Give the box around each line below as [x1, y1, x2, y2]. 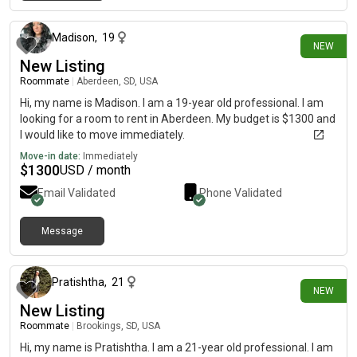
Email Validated [37, 186, 116, 199]
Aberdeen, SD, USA [76, 76, 158, 87]
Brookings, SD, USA [76, 320, 160, 331]
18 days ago [286, 239, 340, 250]
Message [41, 226, 83, 237]
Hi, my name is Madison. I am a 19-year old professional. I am [20, 96, 324, 109]
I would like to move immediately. [20, 128, 185, 141]
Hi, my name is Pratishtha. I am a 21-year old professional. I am [20, 341, 333, 354]
